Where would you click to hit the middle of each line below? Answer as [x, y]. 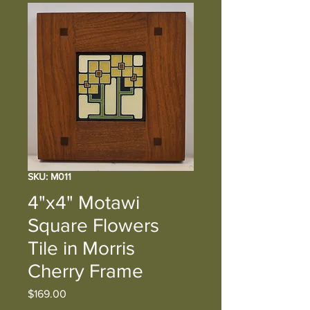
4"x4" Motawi [84, 202]
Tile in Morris [81, 248]
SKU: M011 [49, 176]
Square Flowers [93, 225]
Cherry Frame [85, 271]
